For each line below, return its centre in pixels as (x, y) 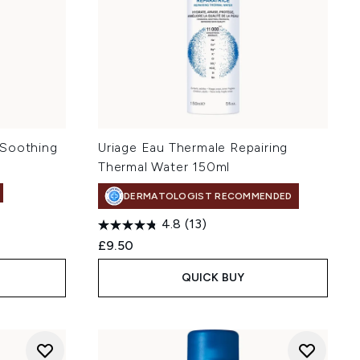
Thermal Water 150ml (164, 167)
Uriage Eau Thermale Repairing (193, 147)
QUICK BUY (213, 277)
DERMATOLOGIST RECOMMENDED (208, 196)
